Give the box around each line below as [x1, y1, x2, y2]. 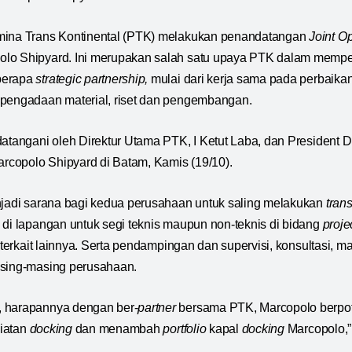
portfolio [163, 322, 207, 336]
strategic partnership [35, 72, 145, 86]
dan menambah [71, 322, 163, 336]
